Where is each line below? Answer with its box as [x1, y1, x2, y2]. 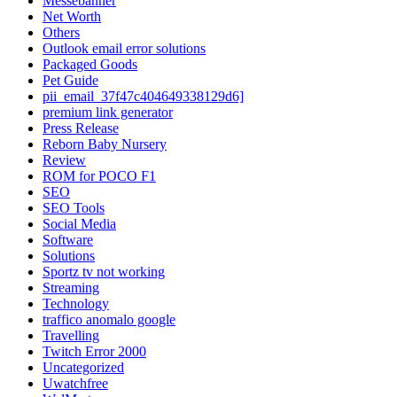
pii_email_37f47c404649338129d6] [43, 88, 244, 104]
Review [43, 152, 86, 167]
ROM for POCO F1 [43, 167, 156, 183]
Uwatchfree [43, 375, 108, 391]
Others [43, 24, 80, 40]
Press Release [43, 120, 119, 136]
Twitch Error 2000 [43, 343, 146, 359]
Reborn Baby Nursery [43, 136, 167, 152]
